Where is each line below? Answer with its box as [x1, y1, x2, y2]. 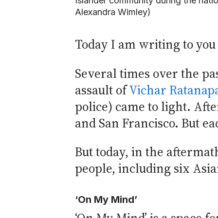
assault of [75, 81, 129, 99]
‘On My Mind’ [75, 194, 137, 206]
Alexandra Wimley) [75, 7, 151, 17]
